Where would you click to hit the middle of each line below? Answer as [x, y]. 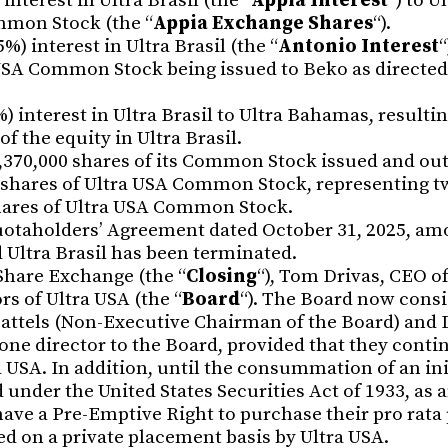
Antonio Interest [358, 46]
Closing [221, 276]
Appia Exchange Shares [263, 23]
